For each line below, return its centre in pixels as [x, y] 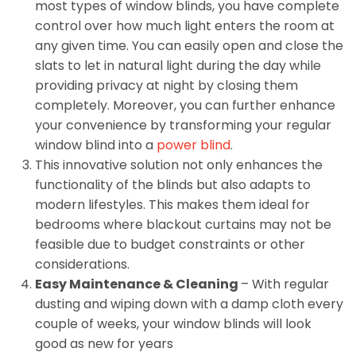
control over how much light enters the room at [184, 26]
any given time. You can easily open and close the [189, 46]
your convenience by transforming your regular [183, 126]
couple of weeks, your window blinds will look [173, 324]
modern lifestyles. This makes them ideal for [172, 205]
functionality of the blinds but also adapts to [172, 185]
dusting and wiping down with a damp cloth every [189, 304]
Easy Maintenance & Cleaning [137, 284]
